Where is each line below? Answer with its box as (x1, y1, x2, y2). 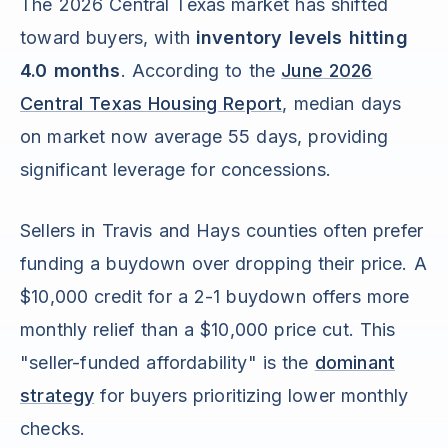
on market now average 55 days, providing (20, 126, 388, 148)
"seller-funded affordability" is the (20, 352, 315, 374)
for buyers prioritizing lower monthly (94, 385, 409, 407)
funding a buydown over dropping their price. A (20, 253, 427, 275)
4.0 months (20, 60, 121, 82)
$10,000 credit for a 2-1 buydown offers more (20, 286, 410, 308)
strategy (20, 385, 95, 407)
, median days (282, 93, 402, 115)
